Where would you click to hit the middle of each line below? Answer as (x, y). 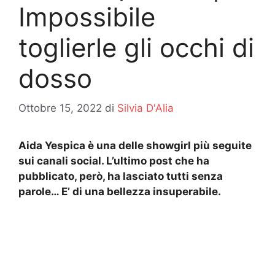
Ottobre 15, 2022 (60, 108)
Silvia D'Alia (145, 108)
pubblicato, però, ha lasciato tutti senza (121, 176)
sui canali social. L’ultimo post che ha (114, 161)
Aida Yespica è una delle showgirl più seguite (135, 146)
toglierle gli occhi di (136, 47)
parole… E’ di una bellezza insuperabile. (120, 192)
